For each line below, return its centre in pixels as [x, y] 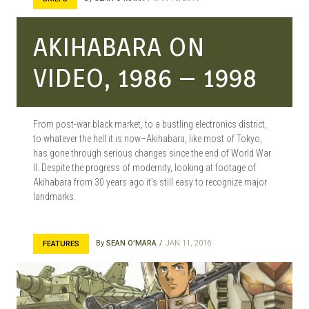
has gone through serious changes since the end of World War [152, 153]
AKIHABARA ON [119, 47]
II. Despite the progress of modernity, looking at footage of [144, 168]
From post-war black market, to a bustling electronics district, [150, 124]
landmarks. [54, 197]
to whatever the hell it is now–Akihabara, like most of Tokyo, [148, 139]
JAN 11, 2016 [188, 243]
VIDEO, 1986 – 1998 [145, 78]
